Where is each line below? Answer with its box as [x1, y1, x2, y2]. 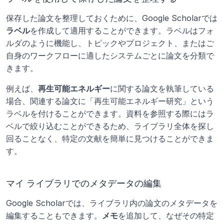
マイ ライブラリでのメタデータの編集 [6, 178, 161, 188]
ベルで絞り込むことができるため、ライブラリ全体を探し [6, 121, 214, 131]
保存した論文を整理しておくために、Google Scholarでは [6, 13, 217, 23]
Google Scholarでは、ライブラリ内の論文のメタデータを [6, 198, 217, 208]
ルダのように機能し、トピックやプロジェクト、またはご [6, 38, 214, 48]
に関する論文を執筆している [110, 83, 214, 93]
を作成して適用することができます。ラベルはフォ [30, 25, 214, 35]
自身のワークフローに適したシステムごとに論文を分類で [6, 50, 214, 60]
